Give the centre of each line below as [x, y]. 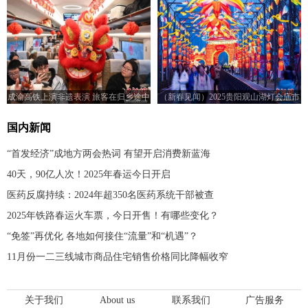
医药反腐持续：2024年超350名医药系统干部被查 [110, 195]
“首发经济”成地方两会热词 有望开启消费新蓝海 [109, 153]
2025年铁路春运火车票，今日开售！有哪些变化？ [113, 215]
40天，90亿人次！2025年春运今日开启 [89, 174]
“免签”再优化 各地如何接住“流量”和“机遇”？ [102, 236]
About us [117, 300]
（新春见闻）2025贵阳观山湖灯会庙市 [229, 97]
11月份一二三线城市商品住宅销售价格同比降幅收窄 [118, 256]
